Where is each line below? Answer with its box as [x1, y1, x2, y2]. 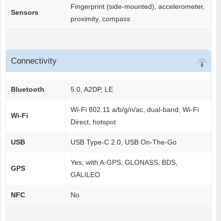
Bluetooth [11, 85, 44, 94]
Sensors [11, 8, 38, 17]
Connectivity [11, 56, 57, 66]
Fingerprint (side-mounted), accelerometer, [71, 2, 205, 11]
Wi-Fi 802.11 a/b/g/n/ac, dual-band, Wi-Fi [71, 106, 199, 114]
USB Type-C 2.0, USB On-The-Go [71, 138, 177, 147]
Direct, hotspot [71, 118, 116, 126]
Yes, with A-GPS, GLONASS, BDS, [71, 158, 178, 167]
